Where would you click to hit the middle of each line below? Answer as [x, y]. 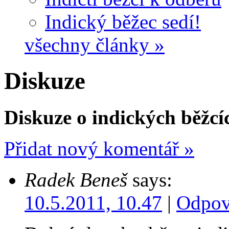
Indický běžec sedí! [123, 22]
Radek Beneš [76, 179]
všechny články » [95, 45]
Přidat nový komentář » [99, 148]
